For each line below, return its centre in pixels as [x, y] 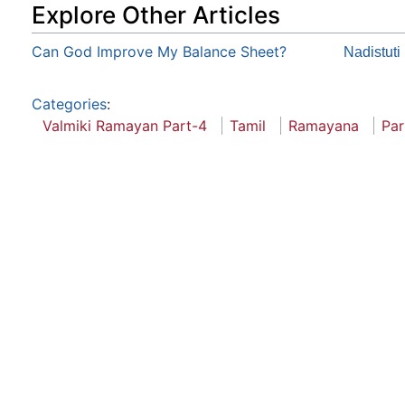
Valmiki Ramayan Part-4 [125, 126]
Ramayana [324, 126]
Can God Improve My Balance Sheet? [159, 52]
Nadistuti [372, 52]
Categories [69, 104]
